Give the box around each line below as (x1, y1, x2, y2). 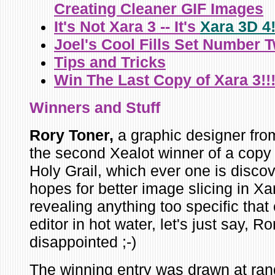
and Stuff (90, 99, 160, 116)
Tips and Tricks (54, 53, 166, 71)
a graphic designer (118, 126, 246, 144)
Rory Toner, (29, 126, 118, 144)
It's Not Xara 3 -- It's (54, 18, 200, 35)
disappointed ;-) (29, 233, 136, 250)
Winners (29, 99, 90, 116)
